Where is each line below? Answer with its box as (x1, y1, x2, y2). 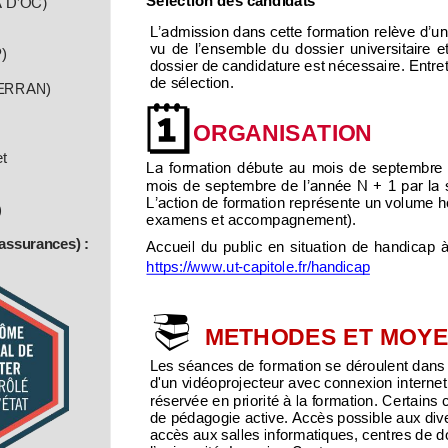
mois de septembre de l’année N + (146, 175, 386, 193)
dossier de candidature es (149, 56, 321, 74)
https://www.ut (146, 257, 239, 275)
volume (385, 192, 434, 210)
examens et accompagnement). (146, 210, 357, 228)
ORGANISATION (192, 117, 373, 144)
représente (289, 192, 361, 210)
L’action (146, 192, 199, 210)
